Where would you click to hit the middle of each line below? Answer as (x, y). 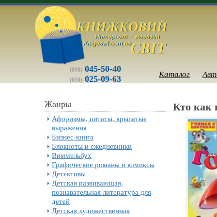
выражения (69, 128)
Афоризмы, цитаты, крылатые (99, 118)
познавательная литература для (101, 192)
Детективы (69, 174)
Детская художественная (91, 210)
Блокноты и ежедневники (92, 146)
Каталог (175, 74)
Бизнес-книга (73, 137)
